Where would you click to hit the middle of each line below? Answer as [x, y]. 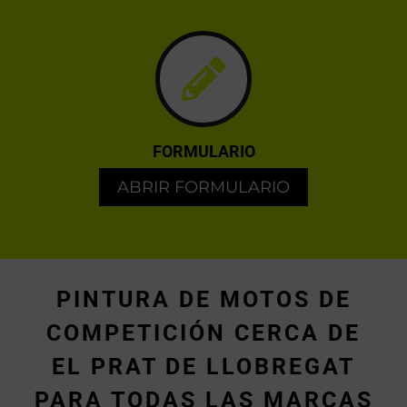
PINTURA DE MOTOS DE [203, 300]
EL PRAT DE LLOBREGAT [203, 367]
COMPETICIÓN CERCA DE [203, 333]
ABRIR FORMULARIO [203, 188]
